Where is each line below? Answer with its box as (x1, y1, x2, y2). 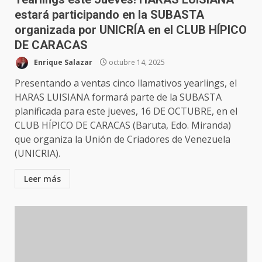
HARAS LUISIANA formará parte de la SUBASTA (15, 91, 222, 104)
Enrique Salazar (32, 57, 92, 67)
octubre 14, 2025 (107, 57, 165, 67)
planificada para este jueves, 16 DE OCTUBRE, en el (15, 105, 237, 118)
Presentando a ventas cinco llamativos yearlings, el (15, 77, 237, 89)
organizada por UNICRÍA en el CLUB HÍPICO (15, 23, 247, 37)
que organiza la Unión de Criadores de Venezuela (15, 133, 230, 146)
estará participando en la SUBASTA (15, 8, 204, 22)
